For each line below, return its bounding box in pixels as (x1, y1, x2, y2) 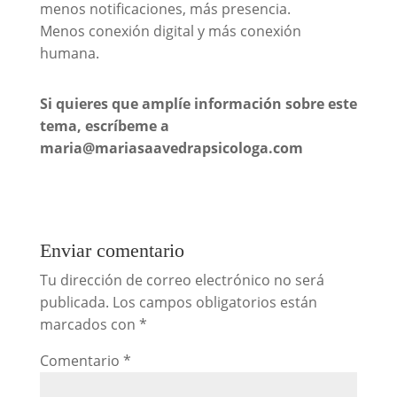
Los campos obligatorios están (112, 292, 317, 312)
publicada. (39, 292, 109, 312)
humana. (39, 43, 99, 63)
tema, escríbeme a (39, 115, 169, 136)
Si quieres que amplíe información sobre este (39, 93, 357, 113)
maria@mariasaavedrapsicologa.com (39, 137, 303, 158)
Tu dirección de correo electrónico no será (39, 269, 324, 290)
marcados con (39, 314, 139, 334)
